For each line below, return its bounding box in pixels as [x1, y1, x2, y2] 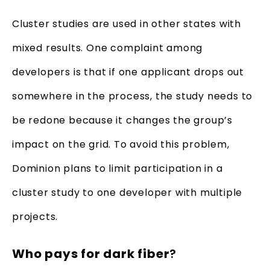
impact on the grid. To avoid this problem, [12, 137, 230, 151]
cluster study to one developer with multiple [12, 185, 243, 199]
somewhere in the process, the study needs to [12, 89, 253, 103]
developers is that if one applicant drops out [12, 64, 244, 79]
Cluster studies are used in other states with [12, 16, 241, 31]
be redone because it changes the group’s [12, 113, 233, 127]
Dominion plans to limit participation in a [12, 161, 223, 175]
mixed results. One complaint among [12, 40, 203, 55]
